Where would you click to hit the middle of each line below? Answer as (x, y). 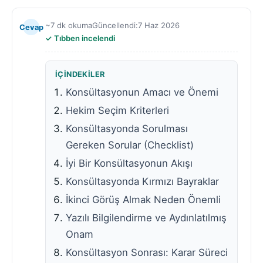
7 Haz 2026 (159, 25)
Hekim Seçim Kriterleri (117, 110)
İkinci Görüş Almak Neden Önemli (143, 200)
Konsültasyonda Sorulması (127, 129)
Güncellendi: (115, 25)
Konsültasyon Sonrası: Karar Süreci (147, 252)
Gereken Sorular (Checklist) (130, 145)
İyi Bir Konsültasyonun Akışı (129, 163)
